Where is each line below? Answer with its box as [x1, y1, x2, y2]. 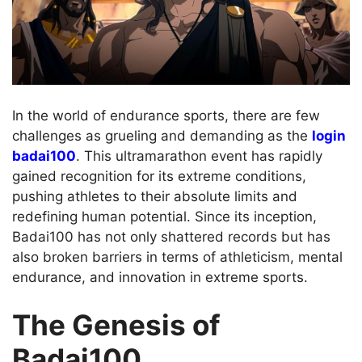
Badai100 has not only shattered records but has [12, 228, 330, 245]
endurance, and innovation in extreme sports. [12, 268, 308, 285]
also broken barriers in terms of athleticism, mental [12, 248, 343, 265]
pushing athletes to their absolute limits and [12, 187, 297, 204]
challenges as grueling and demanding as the [12, 127, 312, 144]
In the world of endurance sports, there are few [12, 107, 320, 124]
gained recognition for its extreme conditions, [12, 167, 306, 184]
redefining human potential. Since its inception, [12, 208, 317, 225]
